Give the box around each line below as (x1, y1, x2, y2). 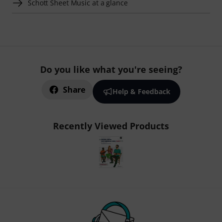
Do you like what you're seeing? (40, 63, 182, 75)
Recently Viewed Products (53, 120, 169, 132)
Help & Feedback (112, 87, 170, 96)
